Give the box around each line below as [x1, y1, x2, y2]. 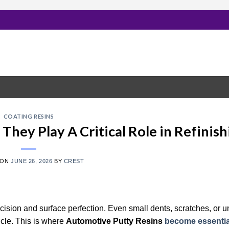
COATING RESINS [3, 113, 54, 120]
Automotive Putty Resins [66, 216, 163, 225]
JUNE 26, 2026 [11, 157, 53, 164]
